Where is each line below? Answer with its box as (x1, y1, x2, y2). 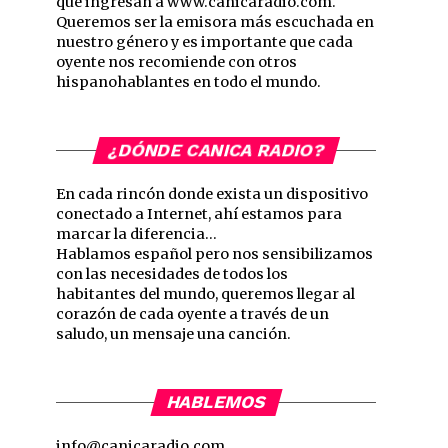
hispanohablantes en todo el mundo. (56, 73, 321, 91)
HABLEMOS (163, 392, 269, 412)
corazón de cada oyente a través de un (56, 305, 329, 323)
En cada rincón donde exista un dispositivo (56, 185, 368, 203)
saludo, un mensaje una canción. (56, 325, 291, 343)
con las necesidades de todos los (56, 265, 288, 283)
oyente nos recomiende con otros (56, 53, 297, 71)
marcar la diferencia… (56, 225, 217, 243)
